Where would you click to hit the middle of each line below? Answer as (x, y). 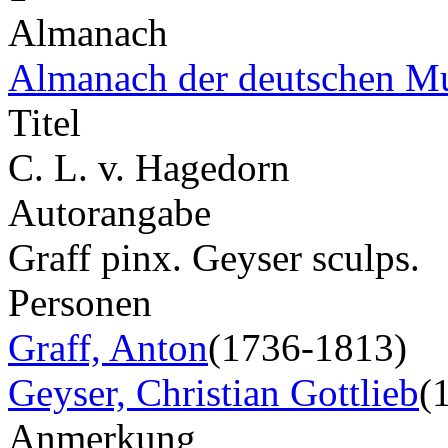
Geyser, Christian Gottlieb (213, 392)
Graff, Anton (108, 347)
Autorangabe (109, 212)
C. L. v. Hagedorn (149, 167)
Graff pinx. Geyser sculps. (214, 257)
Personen (80, 302)
